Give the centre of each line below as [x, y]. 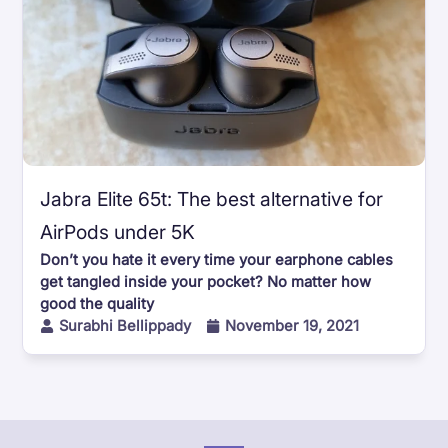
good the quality [97, 303]
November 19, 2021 [292, 325]
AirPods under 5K [118, 231]
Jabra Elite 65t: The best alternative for [212, 198]
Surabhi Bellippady [125, 325]
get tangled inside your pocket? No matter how [206, 281]
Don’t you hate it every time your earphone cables [217, 259]
